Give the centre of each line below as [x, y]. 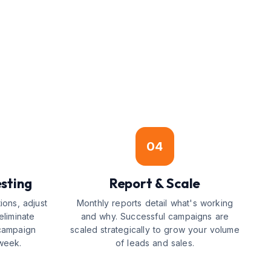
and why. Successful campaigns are [155, 216]
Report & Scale [155, 183]
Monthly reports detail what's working [155, 203]
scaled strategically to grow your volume [155, 230]
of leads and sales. [155, 243]
